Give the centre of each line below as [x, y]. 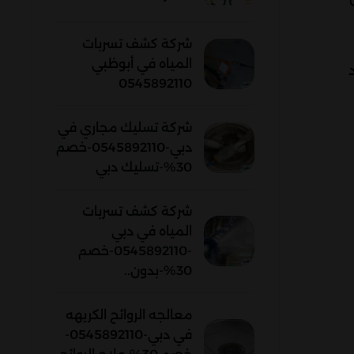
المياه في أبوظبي [142, 64]
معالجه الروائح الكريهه [129, 315]
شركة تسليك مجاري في [125, 128]
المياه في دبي [152, 231]
